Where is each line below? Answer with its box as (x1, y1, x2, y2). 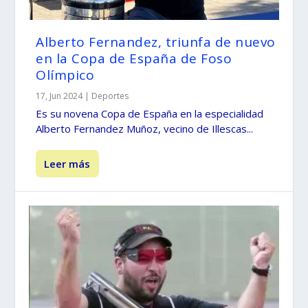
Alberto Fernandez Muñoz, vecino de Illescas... (36, 121, 254, 135)
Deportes (91, 89, 129, 102)
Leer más (44, 156, 91, 170)
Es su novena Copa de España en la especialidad (36, 106, 269, 120)
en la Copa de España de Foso (36, 49, 232, 67)
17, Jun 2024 (36, 89, 83, 102)
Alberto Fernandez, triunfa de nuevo (36, 32, 276, 51)
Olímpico (36, 65, 95, 84)
